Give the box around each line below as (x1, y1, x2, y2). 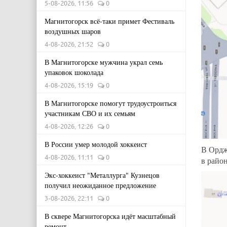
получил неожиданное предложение (45, 180, 156, 190)
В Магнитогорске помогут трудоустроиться (45, 98, 176, 108)
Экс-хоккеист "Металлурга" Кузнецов (45, 170, 160, 180)
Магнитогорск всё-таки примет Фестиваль (45, 16, 174, 26)
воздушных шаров (45, 26, 101, 36)
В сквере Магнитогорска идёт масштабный (45, 211, 176, 221)
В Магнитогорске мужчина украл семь (45, 57, 163, 67)
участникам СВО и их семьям (45, 108, 135, 118)
